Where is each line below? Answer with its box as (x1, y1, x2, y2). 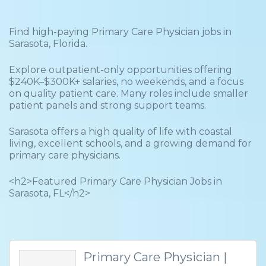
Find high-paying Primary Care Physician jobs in (9, 26, 232, 37)
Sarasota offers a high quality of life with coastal (9, 126, 232, 137)
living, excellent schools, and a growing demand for (9, 138, 252, 149)
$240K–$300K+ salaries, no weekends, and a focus (9, 76, 243, 87)
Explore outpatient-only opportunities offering (9, 64, 232, 75)
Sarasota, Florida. (9, 38, 87, 49)
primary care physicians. (9, 150, 121, 161)
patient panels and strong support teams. (9, 100, 206, 111)
